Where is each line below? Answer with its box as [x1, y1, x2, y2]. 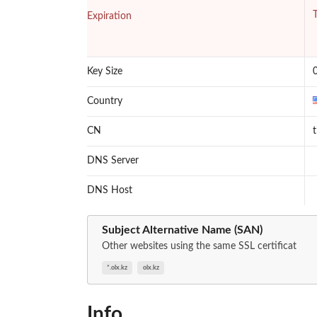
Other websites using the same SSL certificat [101, 241, 296, 251]
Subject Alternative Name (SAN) [101, 224, 263, 236]
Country [86, 96, 122, 107]
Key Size [86, 67, 122, 77]
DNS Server [86, 156, 139, 166]
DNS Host [86, 185, 132, 196]
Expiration [86, 11, 132, 22]
